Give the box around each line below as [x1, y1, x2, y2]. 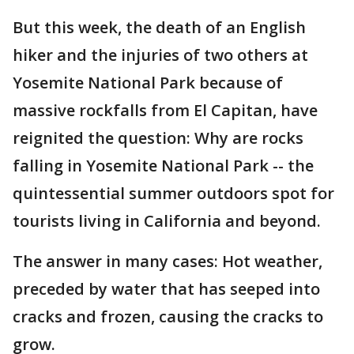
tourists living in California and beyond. [13, 210, 321, 232]
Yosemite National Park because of [13, 72, 283, 93]
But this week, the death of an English [13, 17, 306, 38]
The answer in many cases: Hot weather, [13, 250, 322, 272]
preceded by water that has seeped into [13, 278, 320, 299]
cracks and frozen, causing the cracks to [13, 306, 323, 327]
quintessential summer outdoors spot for [13, 183, 334, 204]
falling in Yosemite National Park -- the [13, 155, 314, 176]
